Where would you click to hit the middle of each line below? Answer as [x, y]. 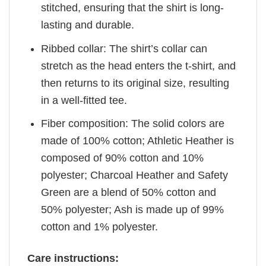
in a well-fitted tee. [84, 100]
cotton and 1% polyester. [100, 227]
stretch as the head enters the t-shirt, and [139, 66]
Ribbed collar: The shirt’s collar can [124, 48]
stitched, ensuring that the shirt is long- [133, 7]
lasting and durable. [88, 25]
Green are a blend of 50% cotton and [129, 193]
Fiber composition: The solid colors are [133, 124]
